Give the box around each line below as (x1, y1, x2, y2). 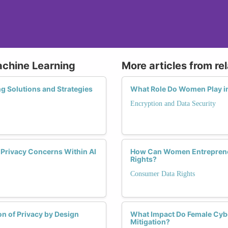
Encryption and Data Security (130, 99, 216, 107)
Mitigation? (130, 217, 170, 226)
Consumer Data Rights (130, 169, 195, 178)
